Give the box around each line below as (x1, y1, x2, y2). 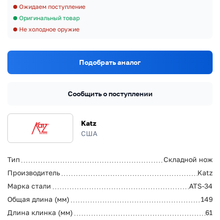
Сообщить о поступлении (67, 89, 153, 98)
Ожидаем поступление (19, 3, 85, 10)
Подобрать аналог (79, 58, 141, 66)
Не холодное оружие (19, 26, 80, 33)
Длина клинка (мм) (7, 208, 73, 217)
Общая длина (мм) (7, 194, 69, 203)
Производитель (7, 168, 60, 177)
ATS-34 (189, 181, 213, 190)
